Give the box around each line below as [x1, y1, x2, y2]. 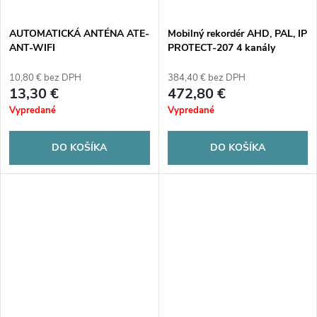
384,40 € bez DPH [167, 71, 246, 84]
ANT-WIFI [9, 40, 55, 54]
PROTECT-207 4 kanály [167, 40, 275, 54]
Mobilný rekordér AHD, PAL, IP [167, 26, 307, 40]
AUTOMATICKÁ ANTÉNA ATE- [9, 26, 149, 40]
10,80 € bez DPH [9, 71, 81, 84]
